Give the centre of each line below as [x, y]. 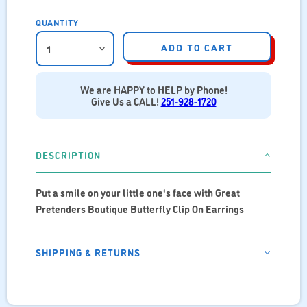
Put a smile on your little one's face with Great [138, 193]
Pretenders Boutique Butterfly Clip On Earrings [140, 209]
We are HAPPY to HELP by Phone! [153, 90]
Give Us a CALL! [126, 101]
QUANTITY [57, 22]
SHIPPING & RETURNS [88, 252]
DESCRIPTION [68, 155]
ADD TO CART [197, 47]
